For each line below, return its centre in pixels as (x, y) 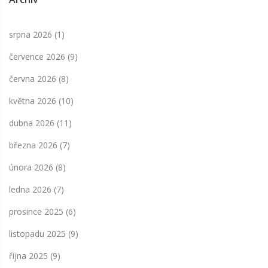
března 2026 (34, 145)
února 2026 (32, 167)
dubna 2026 (33, 123)
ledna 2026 (31, 190)
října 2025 (30, 256)
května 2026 (34, 101)
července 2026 (38, 57)
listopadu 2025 (39, 234)
